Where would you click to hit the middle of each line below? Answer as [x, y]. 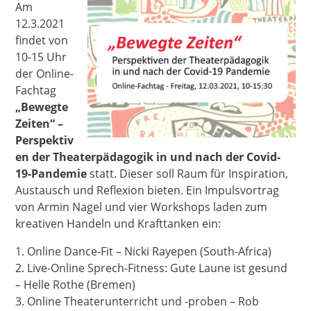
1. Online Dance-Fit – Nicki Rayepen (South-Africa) [144, 251]
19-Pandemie [51, 174]
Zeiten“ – [40, 124]
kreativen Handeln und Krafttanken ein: [118, 224]
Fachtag [36, 90]
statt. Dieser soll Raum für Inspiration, [188, 174]
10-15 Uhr [41, 57]
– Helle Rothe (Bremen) [76, 285]
